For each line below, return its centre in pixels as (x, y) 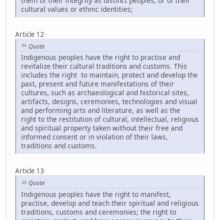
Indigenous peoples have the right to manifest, (96, 194)
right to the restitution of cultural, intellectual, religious (110, 119)
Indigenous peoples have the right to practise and (101, 57)
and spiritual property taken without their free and (102, 128)
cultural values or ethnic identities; (77, 9)
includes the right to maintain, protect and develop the (110, 75)
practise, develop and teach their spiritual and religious (110, 203)
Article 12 (30, 34)
